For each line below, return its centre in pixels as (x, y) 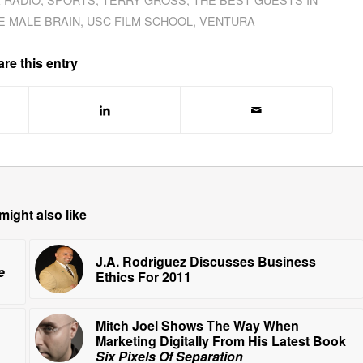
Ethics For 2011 (143, 276)
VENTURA (228, 20)
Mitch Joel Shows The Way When (197, 325)
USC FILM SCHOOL (140, 20)
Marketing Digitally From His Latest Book (220, 340)
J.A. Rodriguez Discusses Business (205, 261)
